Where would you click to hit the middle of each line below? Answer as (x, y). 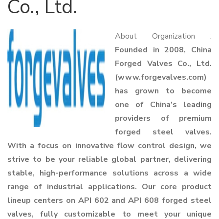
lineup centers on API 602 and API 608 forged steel (109, 200)
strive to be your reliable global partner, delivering (109, 159)
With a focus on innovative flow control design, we (109, 146)
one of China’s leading (163, 105)
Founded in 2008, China (163, 50)
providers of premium (163, 118)
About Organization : (163, 36)
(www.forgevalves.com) (161, 77)
